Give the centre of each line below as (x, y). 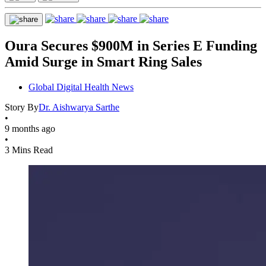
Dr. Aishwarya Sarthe (79, 107)
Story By (22, 107)
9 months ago (30, 128)
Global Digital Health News (81, 87)
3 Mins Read (29, 150)
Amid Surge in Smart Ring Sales (103, 61)
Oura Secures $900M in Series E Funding (131, 45)
